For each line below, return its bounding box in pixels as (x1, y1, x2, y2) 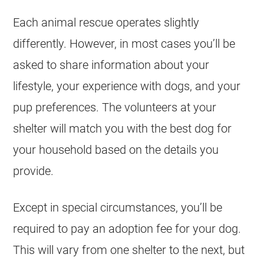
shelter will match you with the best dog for (13, 121, 232, 136)
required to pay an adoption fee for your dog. (13, 222, 242, 236)
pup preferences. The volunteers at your (13, 100, 217, 114)
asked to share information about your (13, 58, 210, 72)
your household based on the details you (13, 143, 219, 157)
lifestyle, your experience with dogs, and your (13, 79, 241, 93)
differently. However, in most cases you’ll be (13, 37, 236, 51)
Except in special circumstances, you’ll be (13, 200, 223, 214)
